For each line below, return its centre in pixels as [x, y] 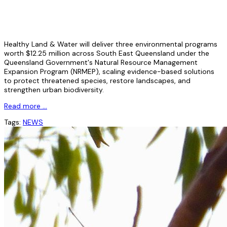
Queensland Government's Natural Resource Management [101, 62]
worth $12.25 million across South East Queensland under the [107, 53]
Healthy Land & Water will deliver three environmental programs [111, 44]
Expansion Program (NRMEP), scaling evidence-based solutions [109, 71]
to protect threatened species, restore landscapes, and [97, 80]
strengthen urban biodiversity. [54, 89]
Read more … [26, 106]
